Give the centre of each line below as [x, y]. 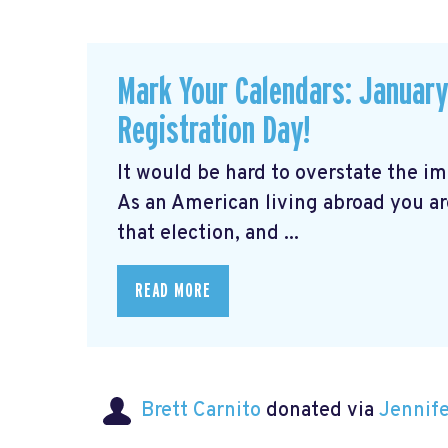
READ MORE [173, 290]
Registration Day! [213, 132]
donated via [320, 410]
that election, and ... [208, 233]
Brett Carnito [201, 410]
